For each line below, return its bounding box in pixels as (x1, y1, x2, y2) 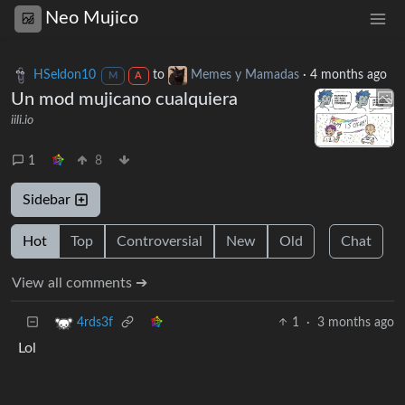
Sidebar (23, 192, 74, 207)
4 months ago (310, 68, 388, 81)
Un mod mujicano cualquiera (11, 89, 238, 108)
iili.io (11, 113, 33, 127)
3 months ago (317, 316, 394, 329)
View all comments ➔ (12, 275, 147, 290)
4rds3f (77, 316, 113, 329)
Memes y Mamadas (191, 68, 300, 81)
